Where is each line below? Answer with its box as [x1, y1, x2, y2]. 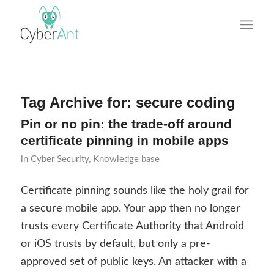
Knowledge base [92, 155, 160, 164]
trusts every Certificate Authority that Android [20, 221, 244, 232]
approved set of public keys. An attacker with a [20, 256, 246, 268]
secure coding [135, 94, 235, 111]
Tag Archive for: [20, 94, 136, 111]
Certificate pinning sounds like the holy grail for [20, 185, 249, 197]
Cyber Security [30, 155, 89, 164]
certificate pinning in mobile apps [20, 133, 229, 147]
